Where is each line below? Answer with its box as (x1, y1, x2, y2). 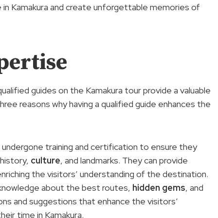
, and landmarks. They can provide (60, 154, 188, 166)
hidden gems (132, 182, 185, 193)
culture (31, 154, 60, 166)
